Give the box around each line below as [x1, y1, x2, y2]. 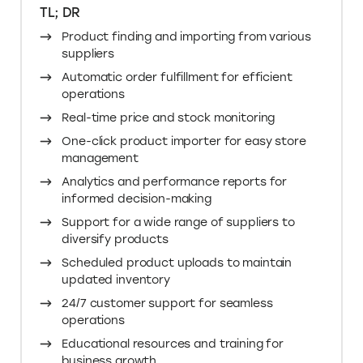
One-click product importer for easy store [62, 135, 306, 149]
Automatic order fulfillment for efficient [62, 70, 293, 85]
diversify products [62, 233, 169, 247]
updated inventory [62, 273, 170, 288]
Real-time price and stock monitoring [62, 111, 275, 126]
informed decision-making [62, 192, 211, 207]
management [62, 152, 139, 166]
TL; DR [40, 5, 81, 21]
